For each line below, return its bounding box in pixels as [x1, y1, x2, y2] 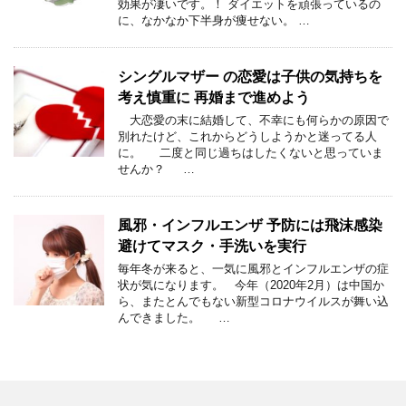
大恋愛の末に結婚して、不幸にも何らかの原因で [118, 113, 389, 127]
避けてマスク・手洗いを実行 [118, 238, 306, 254]
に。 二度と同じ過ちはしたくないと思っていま [118, 146, 383, 159]
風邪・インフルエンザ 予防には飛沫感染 [118, 217, 382, 233]
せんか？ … [118, 162, 195, 176]
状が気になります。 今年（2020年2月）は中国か [118, 278, 384, 292]
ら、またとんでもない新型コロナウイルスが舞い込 [118, 295, 389, 308]
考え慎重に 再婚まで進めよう [118, 90, 310, 105]
